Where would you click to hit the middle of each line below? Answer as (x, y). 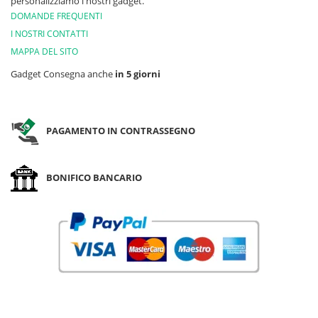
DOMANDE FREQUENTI (56, 16)
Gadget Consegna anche (63, 74)
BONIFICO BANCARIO (94, 177)
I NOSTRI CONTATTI (49, 34)
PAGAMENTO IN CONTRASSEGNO (121, 130)
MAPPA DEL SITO (44, 51)
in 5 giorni (138, 74)
